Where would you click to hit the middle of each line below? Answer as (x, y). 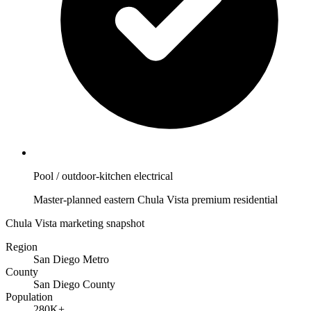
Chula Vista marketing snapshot (75, 224)
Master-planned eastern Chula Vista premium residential (155, 200)
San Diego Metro (71, 260)
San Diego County (74, 285)
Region (22, 247)
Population (29, 297)
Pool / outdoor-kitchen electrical (103, 176)
